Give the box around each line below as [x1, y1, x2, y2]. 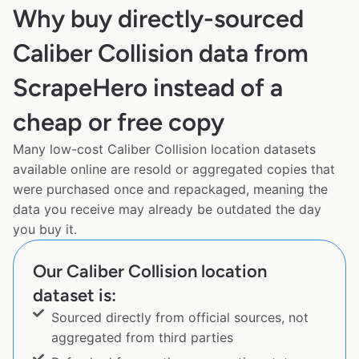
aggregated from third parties [50, 329, 233, 346]
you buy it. [13, 221, 77, 238]
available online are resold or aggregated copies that [13, 161, 335, 178]
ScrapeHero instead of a [13, 73, 283, 103]
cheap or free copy [13, 107, 224, 138]
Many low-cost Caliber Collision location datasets [13, 141, 316, 158]
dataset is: [33, 284, 116, 307]
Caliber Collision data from [13, 38, 309, 69]
